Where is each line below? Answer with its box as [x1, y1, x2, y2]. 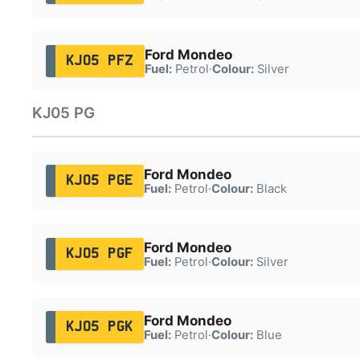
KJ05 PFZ [65, 54, 134, 67]
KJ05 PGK [65, 320, 133, 333]
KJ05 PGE [65, 174, 133, 187]
